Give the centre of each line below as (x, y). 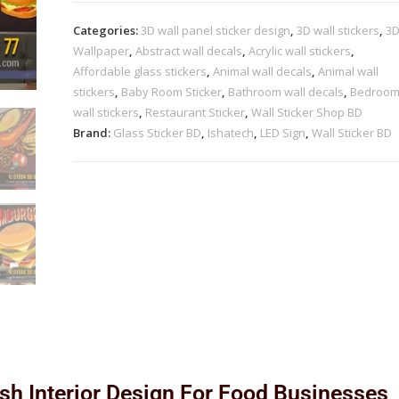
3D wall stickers (338, 30)
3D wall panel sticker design (216, 30)
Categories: (107, 30)
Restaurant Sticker (195, 112)
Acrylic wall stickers (300, 51)
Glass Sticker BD (158, 133)
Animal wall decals (263, 71)
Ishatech (231, 133)
